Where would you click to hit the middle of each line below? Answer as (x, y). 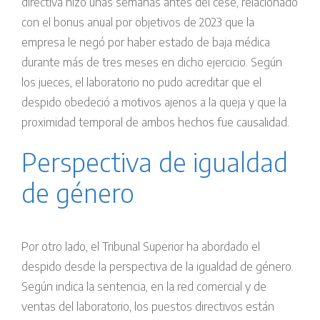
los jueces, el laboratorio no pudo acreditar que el (141, 82)
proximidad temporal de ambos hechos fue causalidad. (155, 122)
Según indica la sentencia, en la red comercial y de (144, 286)
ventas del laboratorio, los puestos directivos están (148, 306)
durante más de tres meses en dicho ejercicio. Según (152, 62)
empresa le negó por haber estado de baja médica (146, 42)
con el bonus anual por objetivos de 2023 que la (138, 22)
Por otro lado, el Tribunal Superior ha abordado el (141, 246)
